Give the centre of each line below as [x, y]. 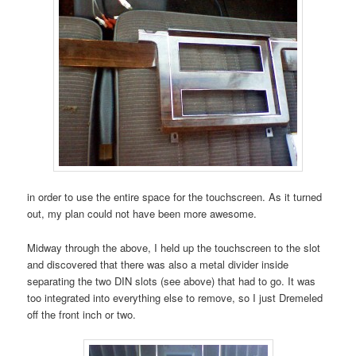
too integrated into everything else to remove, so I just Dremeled [175, 297]
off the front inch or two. [82, 314]
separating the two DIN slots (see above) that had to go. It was [172, 281]
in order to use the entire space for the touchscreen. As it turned [175, 197]
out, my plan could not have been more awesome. [142, 214]
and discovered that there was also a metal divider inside [158, 264]
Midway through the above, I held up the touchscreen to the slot [174, 247]
